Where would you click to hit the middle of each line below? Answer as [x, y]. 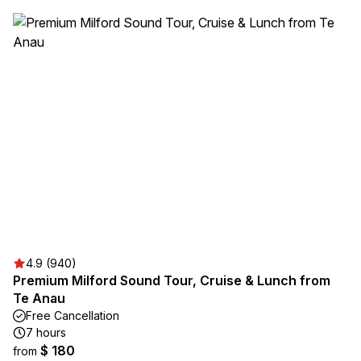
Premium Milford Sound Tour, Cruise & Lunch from [172, 280]
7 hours [46, 332]
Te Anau [39, 298]
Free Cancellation [73, 315]
